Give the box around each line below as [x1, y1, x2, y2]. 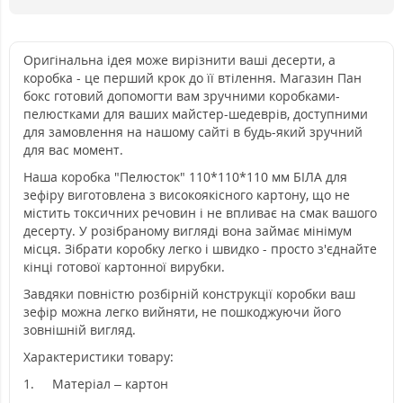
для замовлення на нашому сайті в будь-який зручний [23, 123, 363, 140]
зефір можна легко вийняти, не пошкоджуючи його [23, 303, 341, 320]
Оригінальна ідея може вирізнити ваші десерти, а [23, 51, 336, 68]
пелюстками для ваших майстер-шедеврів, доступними [23, 105, 368, 122]
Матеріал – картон [52, 375, 168, 392]
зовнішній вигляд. [23, 321, 136, 338]
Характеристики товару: [23, 348, 174, 365]
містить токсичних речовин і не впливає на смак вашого [23, 204, 377, 221]
